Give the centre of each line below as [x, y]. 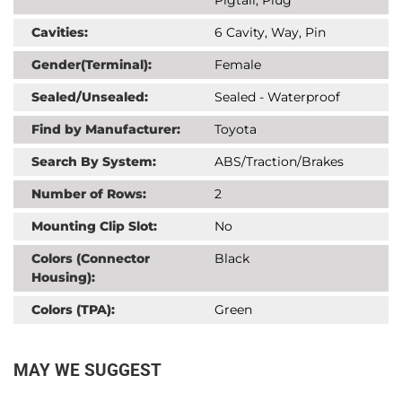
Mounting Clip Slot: [94, 226]
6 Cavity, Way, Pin [270, 32]
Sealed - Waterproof [277, 96]
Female [238, 64]
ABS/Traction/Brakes [279, 161]
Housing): [63, 277]
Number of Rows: [89, 193]
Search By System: [94, 161]
